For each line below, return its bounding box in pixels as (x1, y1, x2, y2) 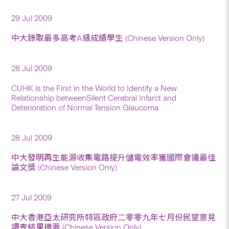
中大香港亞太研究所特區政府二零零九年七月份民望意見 (11, 212, 216, 222)
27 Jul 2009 (11, 192, 52, 202)
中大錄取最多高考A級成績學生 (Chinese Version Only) (11, 33, 205, 43)
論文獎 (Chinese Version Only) (11, 162, 118, 172)
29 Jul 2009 (11, 13, 53, 23)
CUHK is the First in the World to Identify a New (11, 83, 177, 93)
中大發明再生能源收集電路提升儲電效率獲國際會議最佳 (11, 152, 216, 163)
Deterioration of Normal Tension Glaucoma (11, 102, 159, 112)
